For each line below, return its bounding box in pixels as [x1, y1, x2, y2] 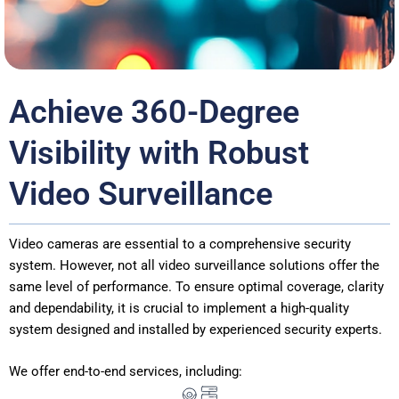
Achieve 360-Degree [9, 94, 299, 131]
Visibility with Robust [9, 134, 309, 172]
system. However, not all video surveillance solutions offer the [9, 257, 379, 273]
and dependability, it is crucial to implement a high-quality [9, 300, 349, 316]
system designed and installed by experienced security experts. [9, 322, 382, 338]
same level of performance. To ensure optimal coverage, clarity [9, 279, 384, 295]
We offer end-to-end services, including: [9, 363, 242, 380]
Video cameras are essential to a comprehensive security [9, 236, 351, 252]
